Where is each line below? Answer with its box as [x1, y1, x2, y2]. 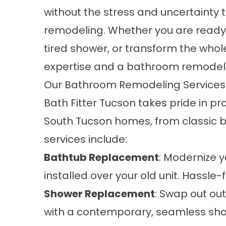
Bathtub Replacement [44, 150, 159, 164]
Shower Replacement [44, 187, 155, 201]
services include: [44, 132, 127, 146]
